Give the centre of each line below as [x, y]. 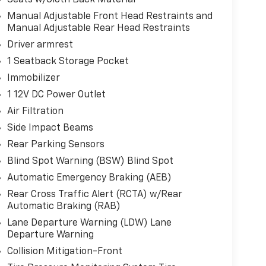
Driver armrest [40, 45]
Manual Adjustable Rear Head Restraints [98, 28]
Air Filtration [35, 111]
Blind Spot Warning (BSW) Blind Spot [90, 161]
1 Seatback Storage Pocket [68, 61]
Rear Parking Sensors [56, 145]
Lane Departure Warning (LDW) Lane [89, 223]
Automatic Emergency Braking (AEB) [89, 178]
